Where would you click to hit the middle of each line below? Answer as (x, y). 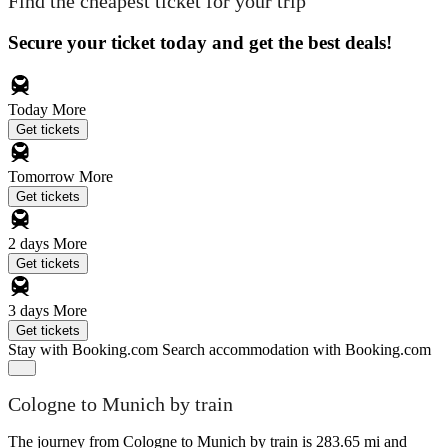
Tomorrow (43, 176)
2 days (30, 243)
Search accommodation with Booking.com (296, 349)
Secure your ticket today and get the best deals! (200, 42)
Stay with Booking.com (83, 349)
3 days (30, 310)
